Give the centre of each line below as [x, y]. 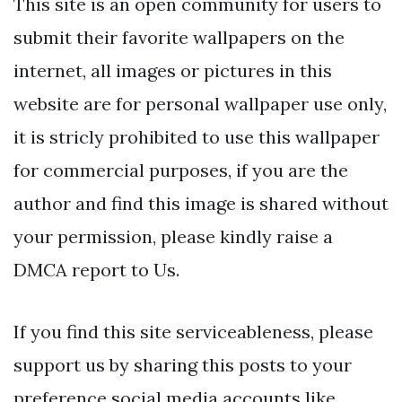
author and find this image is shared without [201, 203]
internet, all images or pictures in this [173, 70]
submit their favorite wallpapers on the [179, 37]
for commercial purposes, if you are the [181, 170]
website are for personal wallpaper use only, [200, 103]
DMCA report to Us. [96, 269]
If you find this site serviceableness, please [193, 331]
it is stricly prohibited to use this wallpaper [197, 136]
